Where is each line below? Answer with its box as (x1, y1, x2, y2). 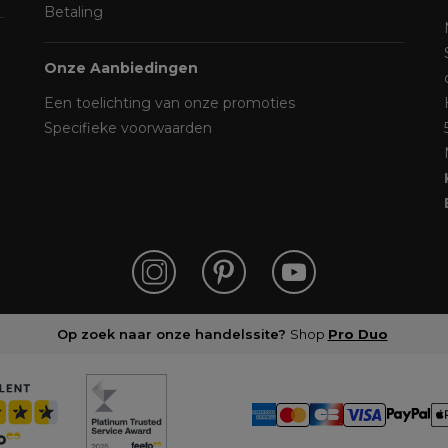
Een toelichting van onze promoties (44, 94, 295, 112)
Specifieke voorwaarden (44, 119, 212, 137)
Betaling (44, 3, 103, 21)
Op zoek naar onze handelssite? (56, 326, 286, 342)
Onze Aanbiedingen (44, 59, 198, 77)
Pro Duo (327, 326, 388, 342)
